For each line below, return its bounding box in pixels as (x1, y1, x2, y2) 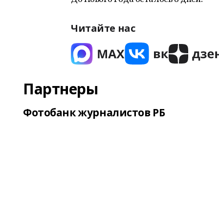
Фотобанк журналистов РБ (23, 106, 165, 119)
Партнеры (23, 79, 98, 99)
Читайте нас (71, 22, 135, 35)
